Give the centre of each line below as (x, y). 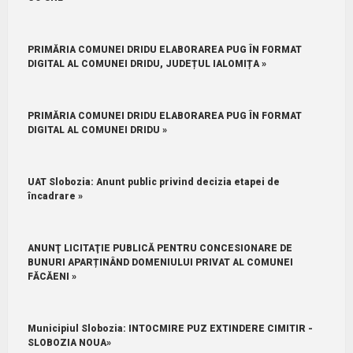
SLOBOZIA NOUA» (69, 342)
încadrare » (55, 196)
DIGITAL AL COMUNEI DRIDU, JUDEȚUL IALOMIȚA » (147, 63)
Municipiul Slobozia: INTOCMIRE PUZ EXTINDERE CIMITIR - (170, 328)
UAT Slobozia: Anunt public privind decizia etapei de (153, 182)
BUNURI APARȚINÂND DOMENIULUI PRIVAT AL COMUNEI (160, 262)
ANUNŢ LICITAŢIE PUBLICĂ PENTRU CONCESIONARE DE (160, 248)
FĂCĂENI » (52, 276)
